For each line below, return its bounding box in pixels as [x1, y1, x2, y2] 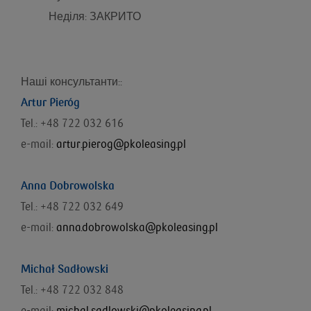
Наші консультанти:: [21, 75, 122, 89]
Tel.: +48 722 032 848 [21, 283, 124, 297]
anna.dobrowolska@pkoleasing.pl [53, 221, 218, 235]
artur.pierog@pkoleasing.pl [53, 137, 186, 151]
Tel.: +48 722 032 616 [21, 117, 124, 131]
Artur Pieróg [21, 96, 80, 110]
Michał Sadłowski [21, 262, 108, 276]
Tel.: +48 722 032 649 [21, 200, 124, 214]
